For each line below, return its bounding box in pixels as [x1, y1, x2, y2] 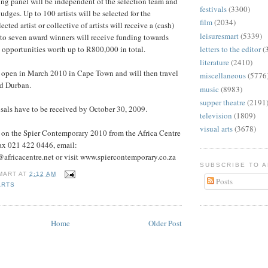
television [200, 110, 232, 121]
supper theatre [200, 96, 245, 108]
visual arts [200, 123, 233, 135]
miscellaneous [200, 70, 246, 81]
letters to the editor [200, 43, 261, 54]
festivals [200, 4, 227, 14]
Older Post [148, 217, 182, 229]
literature [200, 57, 229, 68]
